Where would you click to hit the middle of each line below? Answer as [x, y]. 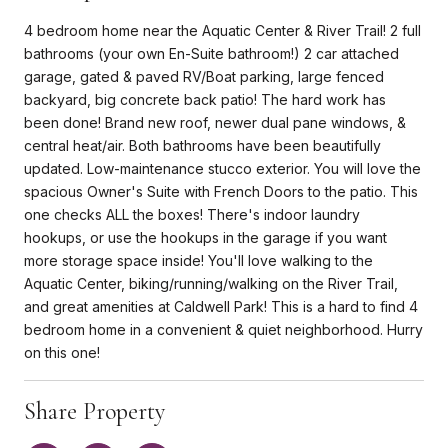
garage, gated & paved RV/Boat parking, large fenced [204, 76]
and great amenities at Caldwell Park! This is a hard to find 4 [221, 306]
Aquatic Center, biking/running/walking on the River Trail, [211, 283]
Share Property [94, 411]
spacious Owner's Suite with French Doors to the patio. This [221, 191]
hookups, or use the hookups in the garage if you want [205, 237]
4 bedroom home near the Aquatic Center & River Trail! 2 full [222, 30]
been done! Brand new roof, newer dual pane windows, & [215, 122]
